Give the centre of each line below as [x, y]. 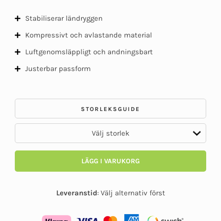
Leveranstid [76, 193]
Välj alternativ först [133, 193]
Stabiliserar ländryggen [64, 18]
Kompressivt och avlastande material [89, 35]
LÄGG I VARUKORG [110, 161]
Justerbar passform [58, 69]
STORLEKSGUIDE [110, 109]
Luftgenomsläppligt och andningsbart [89, 52]
